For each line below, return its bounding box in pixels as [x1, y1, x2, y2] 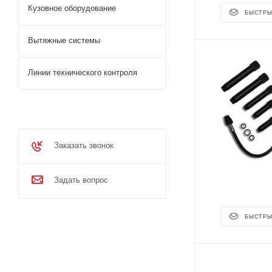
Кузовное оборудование [28, 4, 116, 13]
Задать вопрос [54, 175, 108, 185]
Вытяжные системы [28, 36, 100, 45]
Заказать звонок [54, 141, 114, 150]
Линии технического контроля [28, 68, 137, 77]
